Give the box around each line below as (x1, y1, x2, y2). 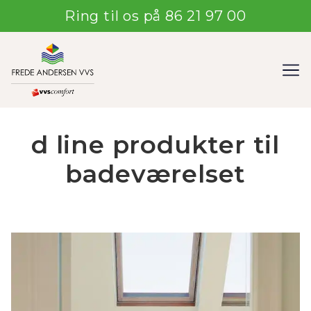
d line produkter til (31, 128, 280, 160)
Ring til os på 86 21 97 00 (65, 8, 246, 24)
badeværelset (65, 158, 246, 189)
